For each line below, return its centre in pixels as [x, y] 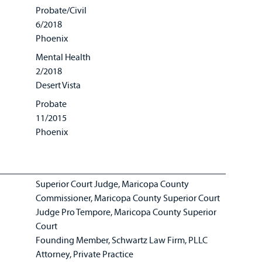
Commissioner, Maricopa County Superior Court [129, 198]
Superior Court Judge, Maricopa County [113, 184]
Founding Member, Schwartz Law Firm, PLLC [123, 240]
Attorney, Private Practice [86, 254]
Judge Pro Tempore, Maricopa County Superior [126, 212]
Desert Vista [58, 85]
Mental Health [63, 57]
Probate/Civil [61, 10]
